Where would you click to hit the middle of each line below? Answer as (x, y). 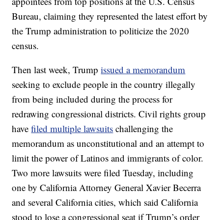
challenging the (143, 129)
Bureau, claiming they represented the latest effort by (110, 16)
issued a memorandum (143, 70)
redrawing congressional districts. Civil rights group (109, 114)
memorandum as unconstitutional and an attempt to (108, 143)
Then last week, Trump (56, 70)
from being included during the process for (92, 99)
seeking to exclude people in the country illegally (104, 84)
